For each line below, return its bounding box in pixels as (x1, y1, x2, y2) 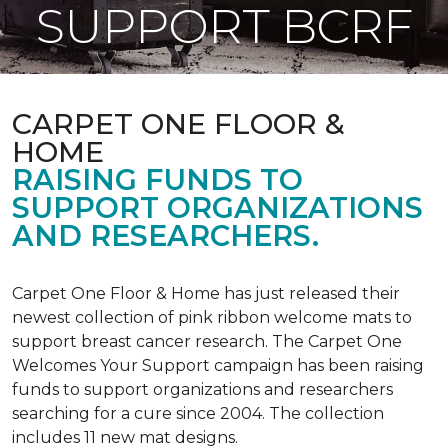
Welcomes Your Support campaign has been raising (12, 356, 424, 375)
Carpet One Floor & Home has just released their (12, 284, 400, 303)
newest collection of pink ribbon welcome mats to (12, 308, 412, 327)
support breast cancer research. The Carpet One (12, 332, 402, 351)
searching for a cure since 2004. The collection (12, 404, 384, 423)
